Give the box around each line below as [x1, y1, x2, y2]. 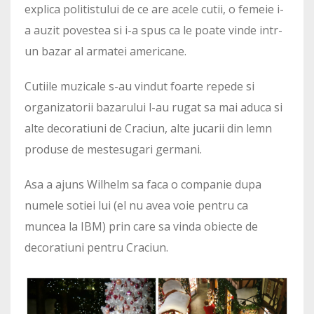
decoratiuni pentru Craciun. [25, 240, 168, 255]
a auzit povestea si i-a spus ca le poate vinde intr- [25, 22, 282, 38]
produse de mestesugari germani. [25, 142, 202, 157]
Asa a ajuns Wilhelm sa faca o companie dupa [25, 177, 261, 192]
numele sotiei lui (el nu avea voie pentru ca [25, 198, 248, 213]
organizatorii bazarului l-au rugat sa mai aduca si [25, 100, 282, 115]
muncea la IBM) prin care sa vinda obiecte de [25, 219, 258, 234]
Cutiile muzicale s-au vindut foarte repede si [25, 78, 254, 94]
